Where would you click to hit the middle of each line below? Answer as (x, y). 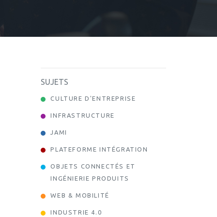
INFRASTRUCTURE (83, 116)
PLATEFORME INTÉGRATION (99, 149)
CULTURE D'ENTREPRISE (93, 99)
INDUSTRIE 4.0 (76, 212)
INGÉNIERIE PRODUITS (90, 178)
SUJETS (55, 82)
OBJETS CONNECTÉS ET (93, 166)
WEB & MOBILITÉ (80, 195)
